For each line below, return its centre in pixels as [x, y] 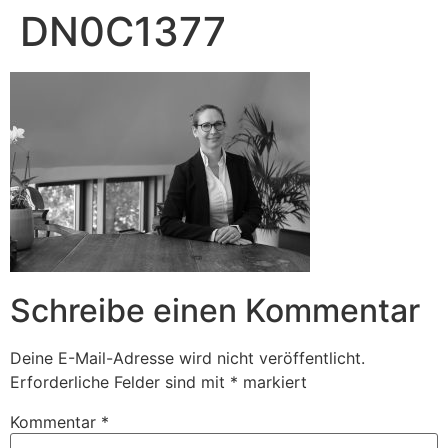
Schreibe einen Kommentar [215, 311]
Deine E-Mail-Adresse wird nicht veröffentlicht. [187, 358]
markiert [272, 382]
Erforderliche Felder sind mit [120, 382]
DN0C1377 [123, 31]
